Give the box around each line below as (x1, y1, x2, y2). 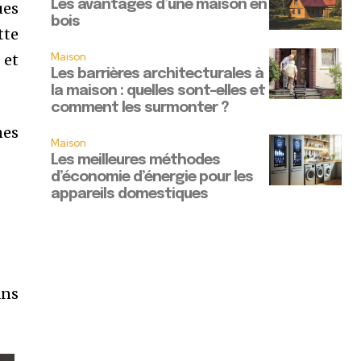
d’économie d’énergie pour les (51, 170, 254, 185)
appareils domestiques (51, 187, 209, 202)
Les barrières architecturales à (51, 67, 264, 82)
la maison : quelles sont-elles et (51, 84, 266, 99)
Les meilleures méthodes (51, 153, 221, 168)
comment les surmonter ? (51, 101, 230, 116)
